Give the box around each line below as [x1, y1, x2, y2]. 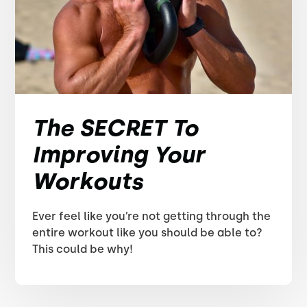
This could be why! [32, 243, 134, 256]
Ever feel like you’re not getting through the [32, 210, 271, 223]
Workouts [32, 168, 144, 195]
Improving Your [32, 141, 206, 168]
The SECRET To [32, 114, 199, 141]
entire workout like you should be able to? [32, 226, 263, 239]
